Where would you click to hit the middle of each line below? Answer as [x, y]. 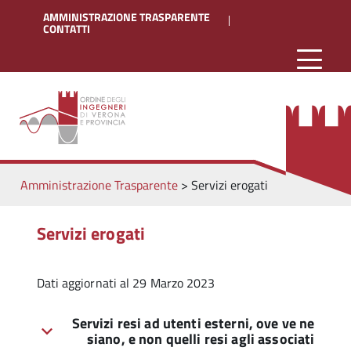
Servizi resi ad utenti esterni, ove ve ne [193, 324]
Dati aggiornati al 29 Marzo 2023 [126, 283]
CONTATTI [67, 29]
